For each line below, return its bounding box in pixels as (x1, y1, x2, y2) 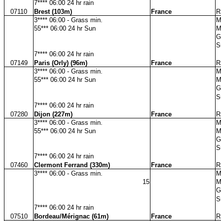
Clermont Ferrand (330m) (34, 161, 110, 169)
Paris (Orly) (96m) (34, 59, 87, 67)
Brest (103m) (34, 7, 72, 15)
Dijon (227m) (34, 110, 73, 118)
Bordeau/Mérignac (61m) (34, 212, 109, 220)
